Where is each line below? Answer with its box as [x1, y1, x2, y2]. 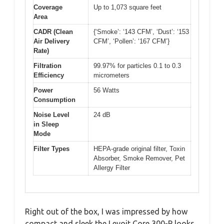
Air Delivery [33, 37, 69, 45]
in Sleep [33, 120, 59, 128]
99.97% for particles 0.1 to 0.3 [93, 61, 181, 69]
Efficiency [33, 71, 64, 79]
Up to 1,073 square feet [93, 3, 161, 11]
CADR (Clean [33, 27, 73, 35]
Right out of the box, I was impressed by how [25, 207, 187, 216]
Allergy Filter [93, 163, 130, 171]
